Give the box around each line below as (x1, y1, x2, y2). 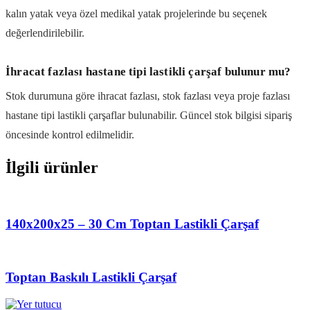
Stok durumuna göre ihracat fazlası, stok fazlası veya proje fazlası (6, 90, 290, 102)
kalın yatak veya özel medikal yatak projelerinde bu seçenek (6, 7, 267, 19)
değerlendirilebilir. (6, 26, 84, 39)
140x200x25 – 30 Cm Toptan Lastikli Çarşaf (6, 216, 259, 231)
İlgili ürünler (6, 158, 98, 177)
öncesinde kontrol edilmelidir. (6, 129, 134, 141)
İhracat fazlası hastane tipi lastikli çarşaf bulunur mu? (6, 64, 291, 78)
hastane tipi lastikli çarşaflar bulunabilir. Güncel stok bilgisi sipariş (6, 109, 292, 122)
